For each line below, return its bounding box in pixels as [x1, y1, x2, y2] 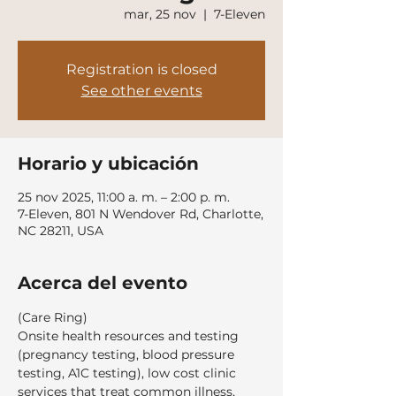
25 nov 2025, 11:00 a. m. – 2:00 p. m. [18, 189, 230, 205]
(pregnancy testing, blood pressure [18, 346, 238, 362]
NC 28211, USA [18, 223, 103, 239]
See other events [80, 82, 202, 99]
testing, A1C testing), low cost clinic [18, 365, 240, 381]
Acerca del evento [18, 272, 187, 293]
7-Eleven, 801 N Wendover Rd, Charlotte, [18, 206, 263, 222]
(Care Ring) [18, 309, 88, 325]
